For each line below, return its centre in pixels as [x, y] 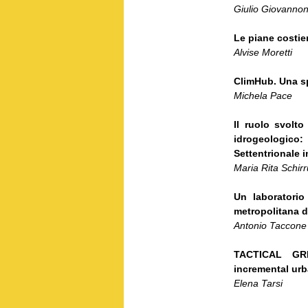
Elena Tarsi [258, 283]
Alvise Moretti [263, 52]
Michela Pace [263, 95]
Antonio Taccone [270, 225]
